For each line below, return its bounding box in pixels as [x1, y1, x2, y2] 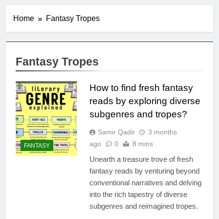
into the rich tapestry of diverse [89, 190, 187, 198]
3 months [148, 128, 177, 136]
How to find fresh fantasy [89, 82, 193, 93]
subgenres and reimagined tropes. [89, 201, 198, 210]
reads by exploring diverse [89, 95, 200, 106]
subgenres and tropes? [89, 109, 187, 119]
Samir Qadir [97, 128, 135, 136]
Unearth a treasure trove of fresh [89, 154, 193, 163]
